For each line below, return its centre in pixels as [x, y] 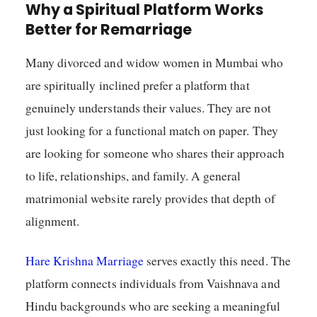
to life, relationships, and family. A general [133, 175]
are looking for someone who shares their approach [155, 152]
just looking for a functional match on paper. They [152, 130]
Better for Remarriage [109, 29]
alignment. [53, 220]
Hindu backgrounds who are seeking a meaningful [153, 306]
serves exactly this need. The [217, 261]
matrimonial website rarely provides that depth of [150, 198]
